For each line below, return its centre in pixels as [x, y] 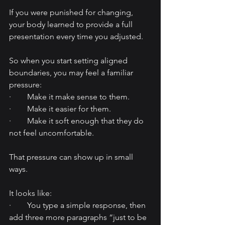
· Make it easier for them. [60, 109]
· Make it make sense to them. [69, 97]
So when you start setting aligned [69, 61]
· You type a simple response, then [78, 205]
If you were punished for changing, [72, 13]
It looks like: [30, 193]
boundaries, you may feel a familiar [72, 73]
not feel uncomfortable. [51, 133]
